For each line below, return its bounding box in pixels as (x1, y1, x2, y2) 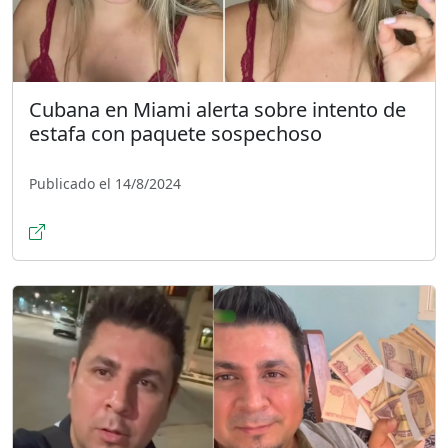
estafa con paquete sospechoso (29, 120, 322, 148)
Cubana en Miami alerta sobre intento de (29, 96, 406, 124)
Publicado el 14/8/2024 (29, 174, 181, 194)
